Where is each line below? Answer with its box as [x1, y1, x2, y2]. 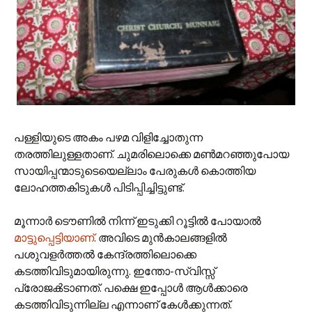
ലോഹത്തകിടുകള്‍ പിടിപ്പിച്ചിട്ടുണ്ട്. [14, 180, 185, 194]
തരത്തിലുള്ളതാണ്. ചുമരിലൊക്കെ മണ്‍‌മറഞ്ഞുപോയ [14, 147, 289, 161]
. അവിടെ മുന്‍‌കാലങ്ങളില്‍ [94, 231, 227, 244]
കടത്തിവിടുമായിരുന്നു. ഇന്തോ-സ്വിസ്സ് [14, 264, 215, 278]
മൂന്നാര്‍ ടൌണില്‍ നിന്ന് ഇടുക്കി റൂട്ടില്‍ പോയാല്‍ [14, 214, 261, 228]
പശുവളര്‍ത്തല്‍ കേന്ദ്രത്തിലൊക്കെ [14, 247, 196, 261]
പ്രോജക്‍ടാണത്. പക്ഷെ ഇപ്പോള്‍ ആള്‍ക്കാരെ [14, 281, 247, 295]
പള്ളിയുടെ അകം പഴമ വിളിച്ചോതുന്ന [14, 130, 203, 144]
